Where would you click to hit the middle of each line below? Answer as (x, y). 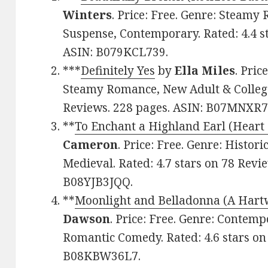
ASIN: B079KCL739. (116, 52)
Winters (88, 15)
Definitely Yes (118, 71)
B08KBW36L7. (102, 256)
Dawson (87, 219)
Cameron (91, 145)
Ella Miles (205, 71)
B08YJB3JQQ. (98, 182)
